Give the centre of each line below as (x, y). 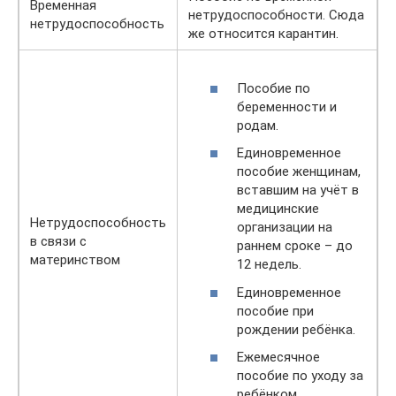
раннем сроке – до (295, 246)
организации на (285, 227)
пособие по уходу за (300, 376)
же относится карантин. (263, 34)
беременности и (287, 107)
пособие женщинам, (299, 171)
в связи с (58, 241)
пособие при (275, 311)
